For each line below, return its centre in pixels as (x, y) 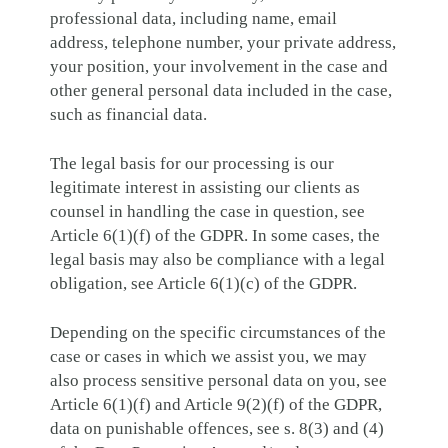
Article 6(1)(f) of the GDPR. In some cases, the (215, 235)
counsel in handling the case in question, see (207, 211)
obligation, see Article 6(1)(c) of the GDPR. (205, 283)
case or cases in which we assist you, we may (208, 356)
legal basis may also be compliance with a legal (217, 259)
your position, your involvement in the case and (219, 66)
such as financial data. (130, 114)
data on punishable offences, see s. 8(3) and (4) (217, 428)
